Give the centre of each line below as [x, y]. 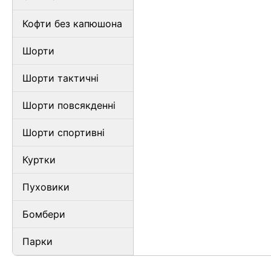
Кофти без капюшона [72, 24]
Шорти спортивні [64, 132]
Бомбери [44, 214]
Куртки [39, 160]
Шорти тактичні [60, 78]
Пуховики [46, 187]
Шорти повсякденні [69, 105]
